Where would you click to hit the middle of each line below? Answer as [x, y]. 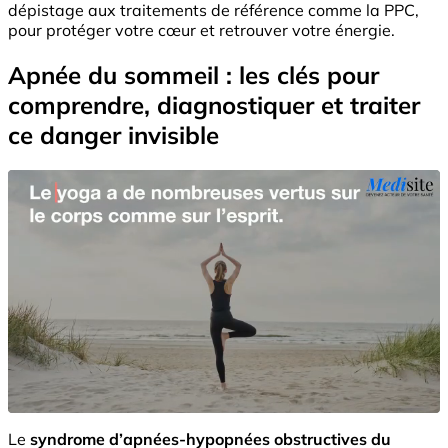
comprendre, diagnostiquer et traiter [214, 104]
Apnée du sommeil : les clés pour [193, 74]
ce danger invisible [113, 134]
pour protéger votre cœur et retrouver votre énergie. [201, 29]
